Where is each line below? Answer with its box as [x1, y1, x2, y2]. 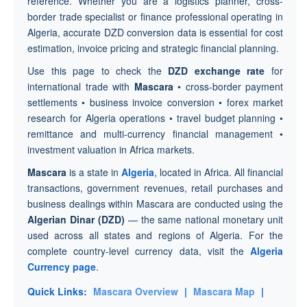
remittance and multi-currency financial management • [27, 127, 283, 140]
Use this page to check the [27, 64, 169, 77]
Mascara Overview [93, 284, 178, 298]
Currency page [27, 260, 96, 273]
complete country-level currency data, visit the [27, 244, 250, 258]
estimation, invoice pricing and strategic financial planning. [27, 41, 279, 55]
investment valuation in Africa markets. [27, 143, 195, 156]
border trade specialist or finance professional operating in [27, 10, 283, 23]
